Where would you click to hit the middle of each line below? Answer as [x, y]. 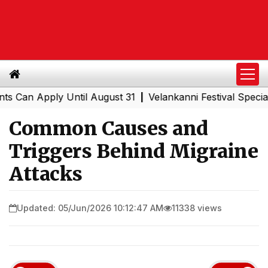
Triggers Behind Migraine [133, 151]
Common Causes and [109, 129]
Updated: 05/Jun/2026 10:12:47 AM [90, 208]
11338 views [197, 208]
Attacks [46, 174]
